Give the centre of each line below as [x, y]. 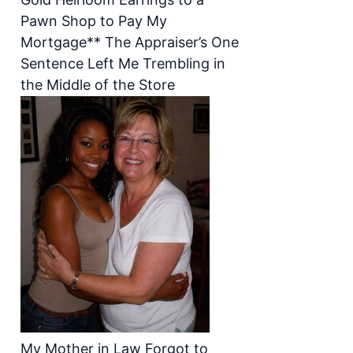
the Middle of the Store [98, 85]
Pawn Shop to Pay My [94, 21]
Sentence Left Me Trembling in [123, 63]
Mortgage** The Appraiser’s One [130, 42]
